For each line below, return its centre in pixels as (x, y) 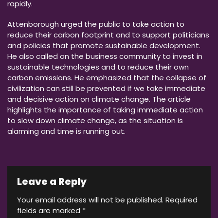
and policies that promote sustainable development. (104, 45)
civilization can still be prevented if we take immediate (106, 88)
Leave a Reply (52, 181)
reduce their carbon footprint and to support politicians (108, 35)
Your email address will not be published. (90, 200)
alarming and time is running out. (66, 131)
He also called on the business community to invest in (105, 56)
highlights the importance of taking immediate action (105, 109)
